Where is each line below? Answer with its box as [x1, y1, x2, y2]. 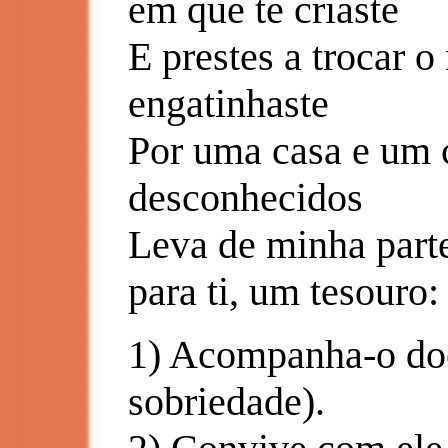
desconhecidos [128, 175, 363, 220]
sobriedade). [128, 379, 325, 424]
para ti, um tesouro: [128, 269, 439, 314]
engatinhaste [128, 81, 329, 126]
